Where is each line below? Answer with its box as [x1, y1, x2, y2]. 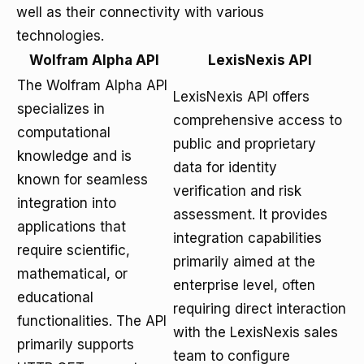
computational [17, 124, 110, 141]
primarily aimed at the [173, 253, 315, 270]
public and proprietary [173, 136, 316, 152]
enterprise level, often [173, 277, 315, 293]
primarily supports [17, 336, 134, 353]
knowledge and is [17, 148, 132, 164]
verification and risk [173, 183, 301, 199]
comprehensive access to [173, 112, 342, 128]
